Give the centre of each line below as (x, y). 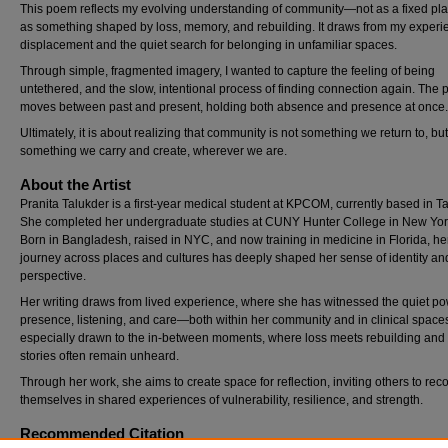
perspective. (53, 275)
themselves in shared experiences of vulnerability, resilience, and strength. (221, 399)
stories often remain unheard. (99, 355)
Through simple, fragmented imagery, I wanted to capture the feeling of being (227, 70)
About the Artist (75, 184)
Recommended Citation (102, 433)
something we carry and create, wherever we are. (153, 150)
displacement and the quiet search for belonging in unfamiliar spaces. (208, 44)
